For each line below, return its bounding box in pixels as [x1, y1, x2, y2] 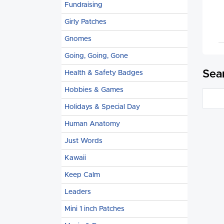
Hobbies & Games [64, 86, 123, 93]
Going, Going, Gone [64, 52, 128, 59]
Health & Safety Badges [64, 69, 143, 76]
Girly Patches [64, 18, 106, 25]
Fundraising [64, 1, 102, 8]
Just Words [64, 137, 102, 144]
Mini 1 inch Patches [64, 205, 124, 212]
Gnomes [64, 35, 91, 42]
